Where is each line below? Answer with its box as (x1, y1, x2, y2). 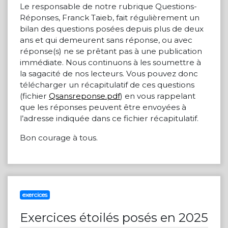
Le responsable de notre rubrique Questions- (20, 2, 197, 11)
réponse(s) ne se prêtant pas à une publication (20, 46, 202, 56)
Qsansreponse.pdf (49, 91, 120, 101)
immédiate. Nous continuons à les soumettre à (20, 58, 201, 67)
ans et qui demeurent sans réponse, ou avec (20, 35, 192, 45)
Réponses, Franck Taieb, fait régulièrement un (20, 13, 199, 22)
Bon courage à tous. (20, 133, 98, 142)
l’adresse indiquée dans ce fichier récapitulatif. (20, 113, 198, 123)
